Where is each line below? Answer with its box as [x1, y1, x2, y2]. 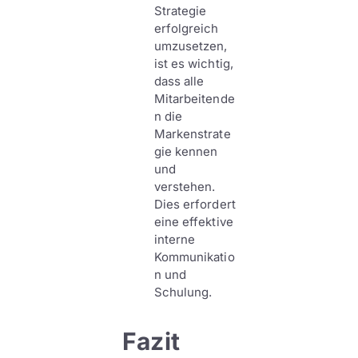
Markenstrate [153, 126, 231, 141]
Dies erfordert [153, 197, 236, 212]
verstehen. [153, 179, 216, 194]
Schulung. [153, 284, 213, 300]
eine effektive [153, 214, 233, 229]
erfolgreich [153, 21, 219, 36]
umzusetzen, [153, 38, 228, 54]
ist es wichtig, [153, 56, 233, 71]
